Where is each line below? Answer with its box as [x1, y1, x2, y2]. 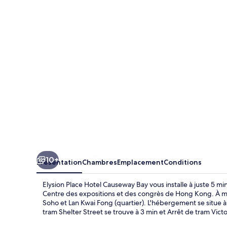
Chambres [82, 157, 117, 167]
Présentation [36, 157, 82, 167]
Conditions [164, 157, 202, 167]
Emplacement [117, 157, 164, 167]
